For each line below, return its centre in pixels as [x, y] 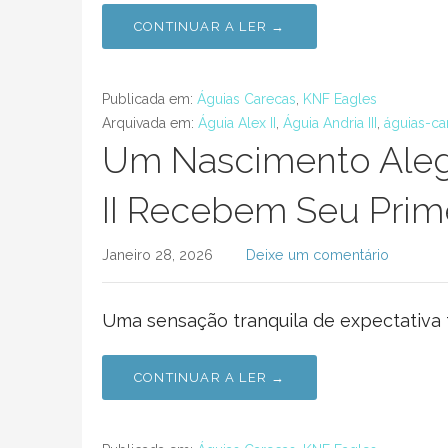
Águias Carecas [246, 99]
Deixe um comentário [317, 254]
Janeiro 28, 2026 [157, 254]
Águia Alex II [237, 123]
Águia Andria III [330, 123]
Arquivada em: [150, 123]
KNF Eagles [340, 99]
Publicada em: [149, 99]
